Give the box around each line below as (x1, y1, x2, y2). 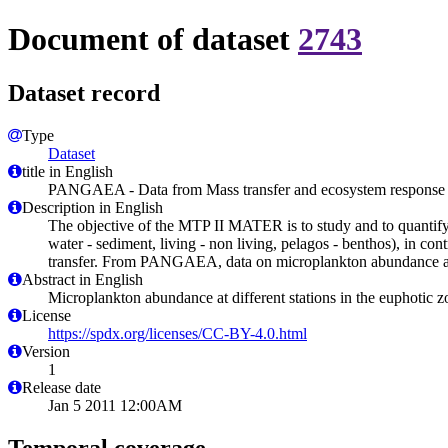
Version (22, 342, 70, 360)
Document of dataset (8, 21, 298, 58)
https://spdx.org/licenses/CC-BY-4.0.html (48, 324, 307, 342)
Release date (22, 378, 101, 396)
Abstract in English (22, 270, 143, 288)
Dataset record (8, 79, 160, 106)
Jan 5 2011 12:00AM (48, 396, 182, 414)
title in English (22, 162, 113, 180)
